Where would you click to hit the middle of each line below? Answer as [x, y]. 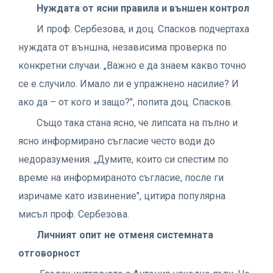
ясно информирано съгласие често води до [117, 141]
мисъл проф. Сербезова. [74, 214]
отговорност [49, 253]
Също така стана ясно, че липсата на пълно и [137, 122]
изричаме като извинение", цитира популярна [122, 196]
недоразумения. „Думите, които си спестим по [123, 159]
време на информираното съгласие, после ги [121, 177]
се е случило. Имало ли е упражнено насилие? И [129, 83]
